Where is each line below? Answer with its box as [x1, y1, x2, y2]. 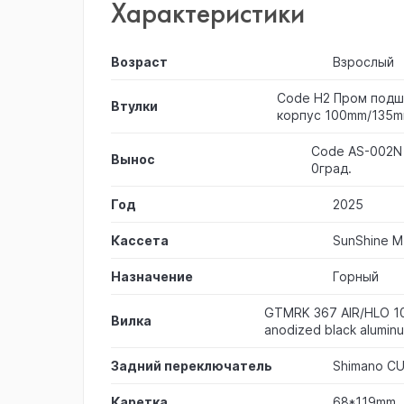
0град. [311, 161, 353, 176]
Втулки [111, 98, 158, 114]
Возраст [111, 53, 168, 69]
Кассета [111, 232, 169, 248]
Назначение [111, 268, 193, 284]
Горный [333, 269, 379, 284]
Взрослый [333, 54, 394, 69]
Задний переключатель [111, 357, 272, 373]
